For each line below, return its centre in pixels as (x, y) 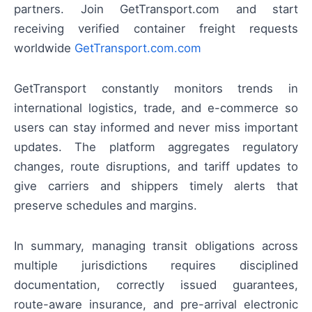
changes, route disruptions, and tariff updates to (156, 167)
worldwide (44, 48)
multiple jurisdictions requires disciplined (156, 266)
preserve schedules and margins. (106, 206)
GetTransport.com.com (138, 48)
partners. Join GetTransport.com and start (156, 9)
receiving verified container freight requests (156, 28)
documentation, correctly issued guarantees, (156, 285)
